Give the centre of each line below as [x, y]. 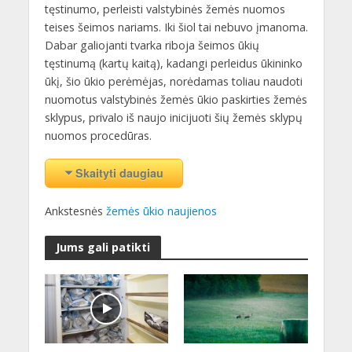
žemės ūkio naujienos [161, 211]
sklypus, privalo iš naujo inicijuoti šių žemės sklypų [173, 118]
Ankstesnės [75, 211]
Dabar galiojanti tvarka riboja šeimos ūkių [152, 46]
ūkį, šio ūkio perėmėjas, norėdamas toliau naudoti [173, 82]
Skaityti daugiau [119, 173]
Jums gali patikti [103, 247]
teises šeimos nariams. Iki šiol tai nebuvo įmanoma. [176, 27]
